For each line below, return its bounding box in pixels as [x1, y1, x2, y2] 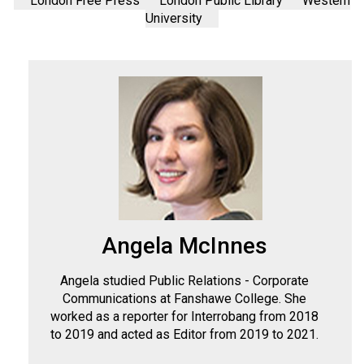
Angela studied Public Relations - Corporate [59, 273, 309, 289]
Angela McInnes [101, 232, 267, 260]
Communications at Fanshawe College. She [62, 291, 306, 307]
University [145, 11, 202, 27]
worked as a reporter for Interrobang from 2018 [50, 309, 318, 325]
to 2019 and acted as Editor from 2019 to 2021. [50, 327, 318, 343]
